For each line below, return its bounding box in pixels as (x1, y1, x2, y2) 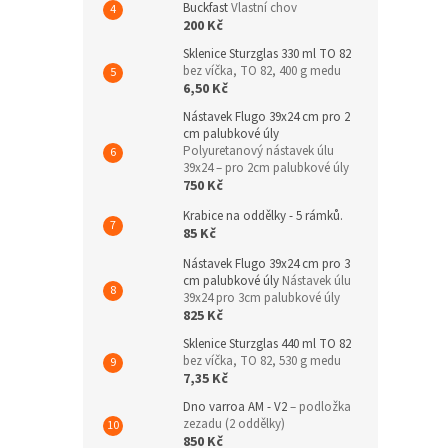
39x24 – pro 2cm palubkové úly (183, 159, 349, 178)
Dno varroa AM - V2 (183, 398, 290, 417)
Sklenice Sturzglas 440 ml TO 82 (183, 335, 351, 354)
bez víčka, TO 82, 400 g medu (183, 62, 341, 81)
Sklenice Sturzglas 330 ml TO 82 (183, 45, 351, 64)
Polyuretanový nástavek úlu (183, 142, 334, 161)
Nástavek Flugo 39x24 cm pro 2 (183, 108, 350, 127)
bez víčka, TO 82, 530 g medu (183, 352, 341, 371)
